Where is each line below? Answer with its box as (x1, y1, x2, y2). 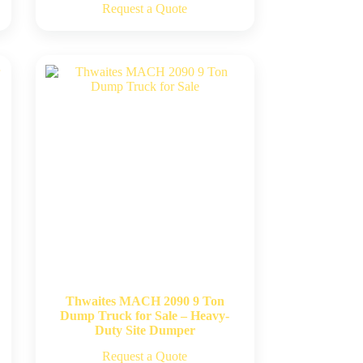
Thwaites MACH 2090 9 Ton (65, 294, 224, 308)
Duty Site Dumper (94, 323, 195, 337)
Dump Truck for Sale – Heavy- (60, 309, 230, 322)
